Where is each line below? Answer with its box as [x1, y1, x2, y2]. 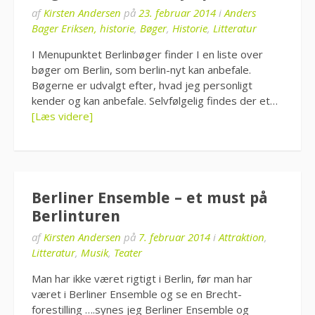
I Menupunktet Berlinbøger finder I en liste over [32, 47, 263, 61]
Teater [114, 245, 142, 259]
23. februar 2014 [139, 6, 216, 20]
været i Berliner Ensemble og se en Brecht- [32, 286, 242, 301]
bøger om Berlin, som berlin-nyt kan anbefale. [32, 63, 251, 77]
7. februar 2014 [139, 229, 210, 244]
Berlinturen [32, 207, 120, 225]
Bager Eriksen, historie [32, 21, 134, 35]
